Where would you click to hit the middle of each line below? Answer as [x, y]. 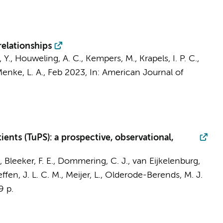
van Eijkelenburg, [166, 161]
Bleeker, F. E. [29, 161]
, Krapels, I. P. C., [167, 59]
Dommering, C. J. [93, 161]
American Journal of [142, 73]
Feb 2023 [66, 73]
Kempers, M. [110, 59]
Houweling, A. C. [48, 59]
